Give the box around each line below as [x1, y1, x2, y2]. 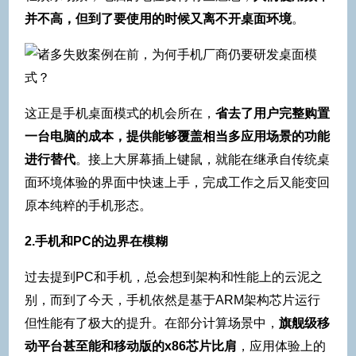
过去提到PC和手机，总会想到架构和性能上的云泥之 [25, 270, 323, 284]
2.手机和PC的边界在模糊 [25, 234, 168, 249]
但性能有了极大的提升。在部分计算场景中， [25, 316, 279, 331]
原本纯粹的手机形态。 [25, 199, 152, 213]
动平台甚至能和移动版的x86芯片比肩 [25, 339, 237, 354]
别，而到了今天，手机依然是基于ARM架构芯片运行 [25, 293, 320, 308]
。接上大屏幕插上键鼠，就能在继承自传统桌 [75, 153, 330, 167]
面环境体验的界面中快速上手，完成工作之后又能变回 [25, 176, 330, 190]
